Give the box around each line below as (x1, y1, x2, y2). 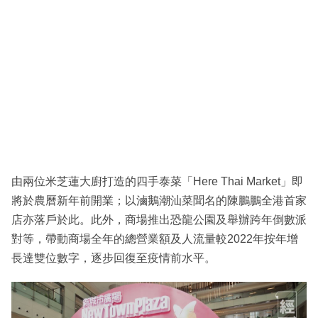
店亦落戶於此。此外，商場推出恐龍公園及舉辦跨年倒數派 (11, 213, 307, 226)
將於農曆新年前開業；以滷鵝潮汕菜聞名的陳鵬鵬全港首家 (11, 194, 307, 207)
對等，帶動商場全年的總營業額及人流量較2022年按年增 (11, 232, 298, 245)
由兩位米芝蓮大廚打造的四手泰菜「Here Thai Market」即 (11, 175, 303, 187)
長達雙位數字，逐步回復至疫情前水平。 (11, 251, 216, 264)
